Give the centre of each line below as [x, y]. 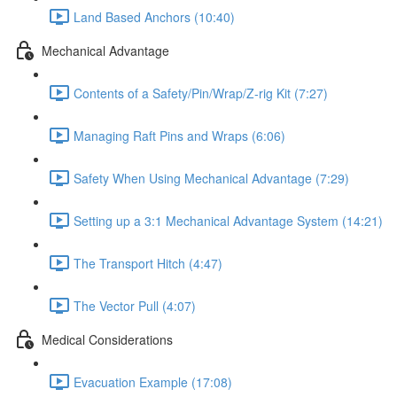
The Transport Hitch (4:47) [148, 263]
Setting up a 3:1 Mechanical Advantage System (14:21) [228, 220]
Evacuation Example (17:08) [153, 381]
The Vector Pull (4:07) [135, 305]
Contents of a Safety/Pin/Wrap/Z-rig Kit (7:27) [201, 93]
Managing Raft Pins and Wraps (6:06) [179, 135]
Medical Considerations [107, 339]
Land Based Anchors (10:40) [154, 16]
